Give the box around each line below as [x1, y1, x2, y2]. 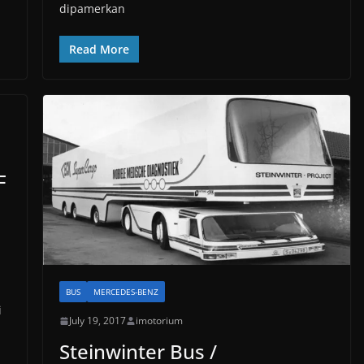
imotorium [135, 314, 183, 328]
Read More [68, 41, 129, 57]
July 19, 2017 [68, 314, 126, 328]
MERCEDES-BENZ [93, 286, 158, 298]
